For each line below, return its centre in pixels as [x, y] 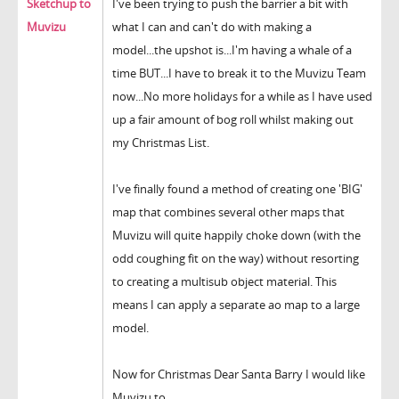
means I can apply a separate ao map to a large [236, 305]
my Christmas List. [161, 143]
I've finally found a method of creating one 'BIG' [237, 189]
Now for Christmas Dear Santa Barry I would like [239, 375]
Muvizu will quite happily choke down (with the [236, 236]
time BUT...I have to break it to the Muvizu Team [239, 73]
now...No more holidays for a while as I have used [242, 97]
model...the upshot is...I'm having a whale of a [232, 50]
